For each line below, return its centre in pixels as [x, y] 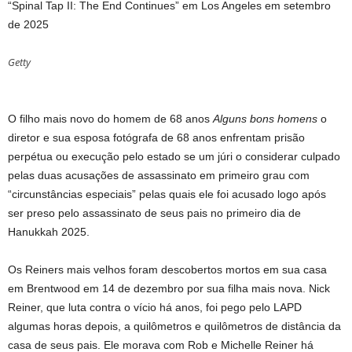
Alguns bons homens [265, 119]
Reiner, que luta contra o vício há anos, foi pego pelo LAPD [155, 308]
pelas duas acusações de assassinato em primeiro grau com [159, 176]
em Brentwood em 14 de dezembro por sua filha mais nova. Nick [169, 289]
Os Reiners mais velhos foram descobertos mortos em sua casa [167, 270]
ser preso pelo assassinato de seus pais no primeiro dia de [154, 213]
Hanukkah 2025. [49, 232]
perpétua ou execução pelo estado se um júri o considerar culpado [174, 157]
